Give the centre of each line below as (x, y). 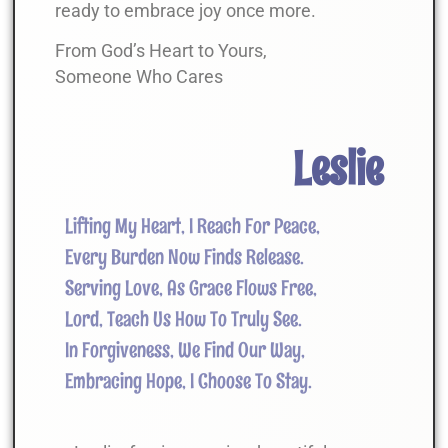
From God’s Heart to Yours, (161, 51)
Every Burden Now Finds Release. (184, 256)
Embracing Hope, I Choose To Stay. (188, 380)
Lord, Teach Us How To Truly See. (183, 318)
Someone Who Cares (139, 77)
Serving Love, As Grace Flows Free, (191, 287)
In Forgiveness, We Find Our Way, (185, 349)
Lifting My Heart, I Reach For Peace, (192, 225)
